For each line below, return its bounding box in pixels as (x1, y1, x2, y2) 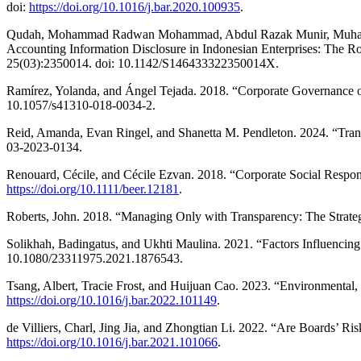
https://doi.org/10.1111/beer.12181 (6, 182, 179, 197)
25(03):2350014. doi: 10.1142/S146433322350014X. (6, 56, 279, 71)
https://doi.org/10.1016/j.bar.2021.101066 (6, 335, 218, 350)
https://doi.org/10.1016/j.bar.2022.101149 (6, 293, 217, 308)
